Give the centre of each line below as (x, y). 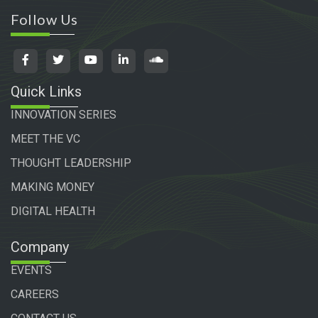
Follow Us (44, 20)
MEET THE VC (45, 139)
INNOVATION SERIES (64, 115)
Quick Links (46, 92)
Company (40, 247)
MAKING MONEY (53, 187)
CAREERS (35, 295)
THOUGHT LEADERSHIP (71, 163)
